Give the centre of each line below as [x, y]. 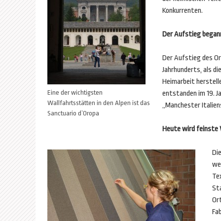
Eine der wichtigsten [75, 92]
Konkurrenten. [183, 11]
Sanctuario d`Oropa [73, 113]
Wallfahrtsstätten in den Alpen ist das [99, 103]
